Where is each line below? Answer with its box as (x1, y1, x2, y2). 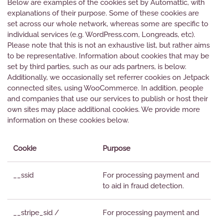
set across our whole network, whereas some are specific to (7, 19, 208, 28)
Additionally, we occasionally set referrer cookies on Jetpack (7, 73, 209, 82)
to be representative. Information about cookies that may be (7, 52, 209, 60)
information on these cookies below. (7, 116, 129, 125)
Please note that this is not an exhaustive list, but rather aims (7, 41, 210, 50)
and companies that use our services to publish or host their (7, 94, 208, 103)
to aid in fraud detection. (103, 182, 184, 190)
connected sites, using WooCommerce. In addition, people (7, 84, 203, 92)
